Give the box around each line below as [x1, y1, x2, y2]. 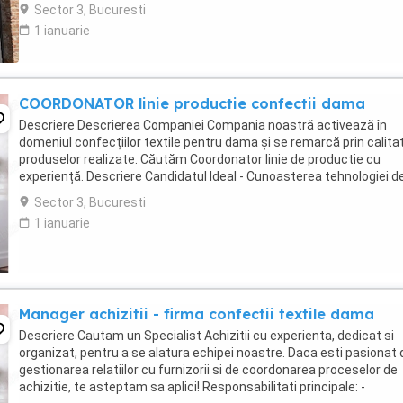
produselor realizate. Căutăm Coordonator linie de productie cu [19, 152, 381, 166]
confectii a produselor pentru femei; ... [19, 186, 237, 201]
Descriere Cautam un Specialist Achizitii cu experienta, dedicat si [19, 328, 394, 343]
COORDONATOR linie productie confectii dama [19, 94, 365, 112]
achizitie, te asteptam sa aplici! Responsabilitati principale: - [19, 380, 365, 394]
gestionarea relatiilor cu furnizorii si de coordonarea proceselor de [19, 363, 398, 377]
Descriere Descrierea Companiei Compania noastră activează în [19, 118, 387, 132]
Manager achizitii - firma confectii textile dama [19, 305, 374, 323]
